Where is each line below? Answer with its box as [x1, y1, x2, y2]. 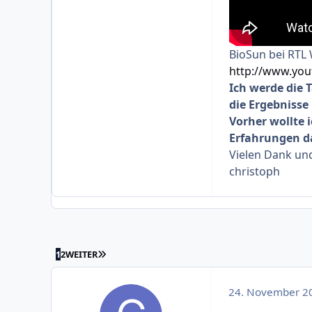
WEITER [65, 248, 98, 261]
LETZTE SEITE [106, 247, 161, 260]
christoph [228, 164, 280, 180]
